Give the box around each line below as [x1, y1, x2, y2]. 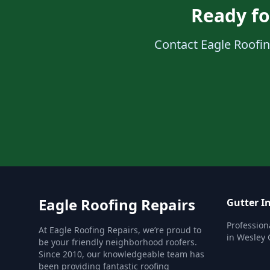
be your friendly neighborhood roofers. [39, 236, 197, 248]
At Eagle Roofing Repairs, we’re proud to [39, 224, 201, 236]
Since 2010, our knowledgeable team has [39, 248, 204, 260]
